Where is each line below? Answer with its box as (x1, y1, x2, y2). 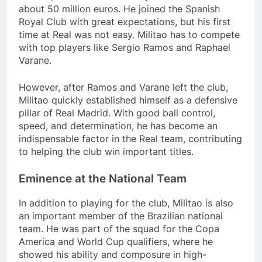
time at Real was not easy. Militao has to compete (19, 29, 240, 41)
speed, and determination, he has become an (19, 120, 218, 132)
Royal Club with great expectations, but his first (19, 16, 230, 28)
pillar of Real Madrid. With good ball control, (19, 107, 215, 119)
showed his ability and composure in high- (19, 249, 206, 260)
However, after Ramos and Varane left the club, (19, 81, 228, 94)
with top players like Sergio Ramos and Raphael (19, 42, 230, 54)
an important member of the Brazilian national (19, 210, 223, 222)
